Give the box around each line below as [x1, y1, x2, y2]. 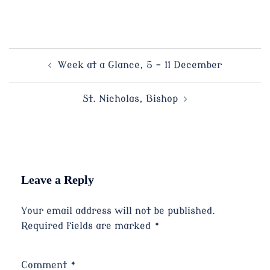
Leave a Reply [21, 173, 94, 187]
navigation [9, 81, 74, 97]
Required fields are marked [21, 221, 154, 232]
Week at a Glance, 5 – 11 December [58, 60, 222, 71]
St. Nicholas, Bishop [83, 93, 178, 105]
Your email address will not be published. [21, 206, 215, 217]
